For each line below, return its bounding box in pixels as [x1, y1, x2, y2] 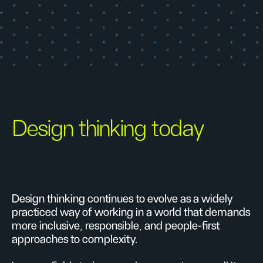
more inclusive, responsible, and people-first [12, 220, 220, 232]
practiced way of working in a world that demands [12, 207, 250, 218]
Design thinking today [12, 117, 204, 141]
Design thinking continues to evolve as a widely [12, 193, 232, 205]
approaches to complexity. [12, 234, 137, 245]
